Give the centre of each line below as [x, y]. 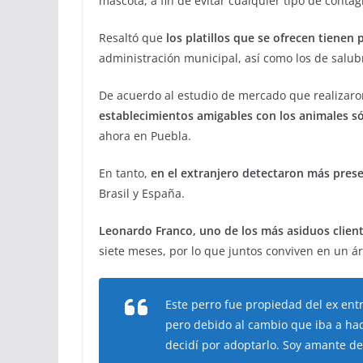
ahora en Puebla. [145, 136]
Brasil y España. [142, 193]
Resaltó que [132, 38]
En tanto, [123, 173]
